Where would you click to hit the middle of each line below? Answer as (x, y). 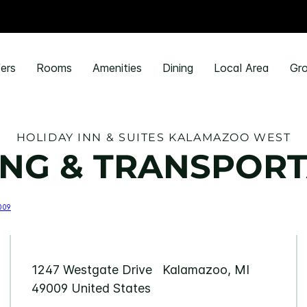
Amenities (117, 68)
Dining (177, 68)
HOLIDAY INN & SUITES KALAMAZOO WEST (153, 137)
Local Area (241, 68)
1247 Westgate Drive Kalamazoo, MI (140, 269)
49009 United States (91, 288)
